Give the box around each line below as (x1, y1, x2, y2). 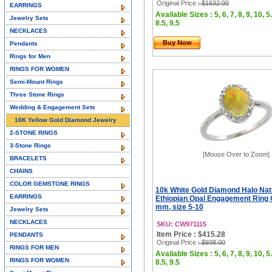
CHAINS (10, 168, 33, 174)
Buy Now (163, 39, 192, 46)
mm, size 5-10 (155, 203, 203, 211)
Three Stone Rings (10, 91, 64, 98)
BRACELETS (10, 155, 47, 161)
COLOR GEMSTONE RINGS (10, 180, 90, 187)
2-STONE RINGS (10, 129, 58, 136)
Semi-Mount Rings (10, 78, 63, 85)
